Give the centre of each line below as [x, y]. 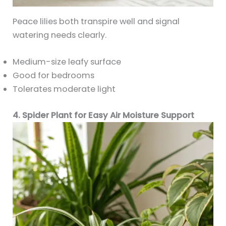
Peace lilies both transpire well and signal [96, 21]
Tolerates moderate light [64, 89]
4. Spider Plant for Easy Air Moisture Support [104, 115]
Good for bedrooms [54, 76]
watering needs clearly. [60, 35]
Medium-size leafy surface [67, 62]
